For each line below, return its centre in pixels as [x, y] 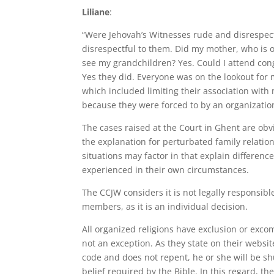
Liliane [96, 12]
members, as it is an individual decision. [165, 206]
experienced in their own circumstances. [166, 170]
